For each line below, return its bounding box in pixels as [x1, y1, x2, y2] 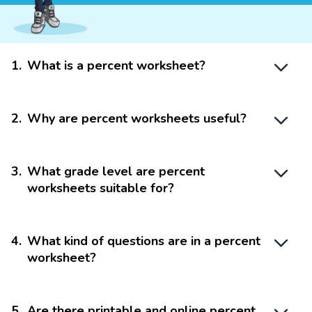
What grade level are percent [27, 162, 205, 180]
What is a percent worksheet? [27, 56, 205, 74]
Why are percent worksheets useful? [27, 109, 247, 127]
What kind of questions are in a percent [27, 232, 260, 249]
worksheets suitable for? [27, 179, 174, 196]
